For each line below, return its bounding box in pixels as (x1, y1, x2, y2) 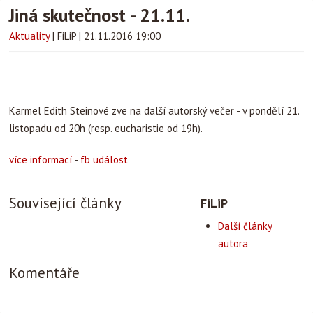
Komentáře (9, 263, 80, 282)
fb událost (80, 153, 128, 166)
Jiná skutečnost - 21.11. (9, 3, 190, 27)
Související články (9, 194, 122, 212)
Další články (218, 219, 272, 233)
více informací (9, 153, 72, 166)
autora (218, 237, 249, 250)
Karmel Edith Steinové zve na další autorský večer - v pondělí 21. (9, 104, 299, 117)
